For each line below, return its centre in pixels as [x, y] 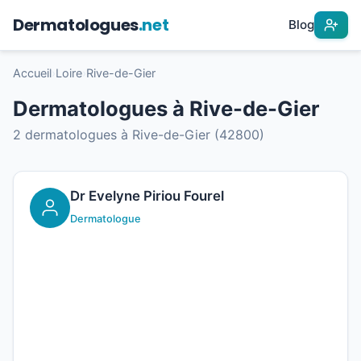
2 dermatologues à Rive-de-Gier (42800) [139, 135]
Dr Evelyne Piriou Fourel [147, 196]
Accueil [32, 73]
